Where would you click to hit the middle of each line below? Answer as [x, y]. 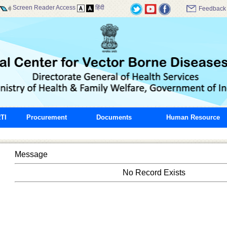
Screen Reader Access [44, 8]
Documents [114, 117]
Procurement [46, 117]
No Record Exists [154, 173]
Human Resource [193, 117]
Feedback [212, 9]
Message [31, 154]
